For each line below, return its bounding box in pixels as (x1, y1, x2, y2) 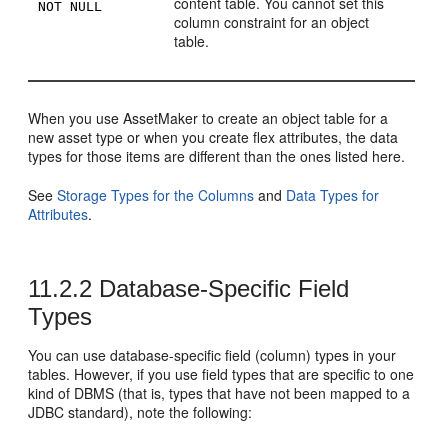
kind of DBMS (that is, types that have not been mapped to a (28, 383, 411, 403)
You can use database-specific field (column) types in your (28, 345, 397, 365)
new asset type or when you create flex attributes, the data (28, 127, 399, 147)
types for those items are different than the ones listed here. (28, 146, 406, 166)
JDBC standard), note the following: (28, 402, 253, 422)
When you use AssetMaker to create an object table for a (28, 108, 389, 128)
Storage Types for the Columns (57, 185, 255, 205)
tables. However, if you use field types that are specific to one (28, 364, 415, 384)
